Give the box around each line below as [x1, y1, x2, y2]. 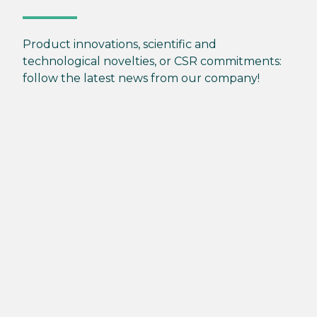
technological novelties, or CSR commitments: [23, 54, 282, 68]
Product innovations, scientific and [23, 37, 217, 51]
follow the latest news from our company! [23, 71, 260, 85]
